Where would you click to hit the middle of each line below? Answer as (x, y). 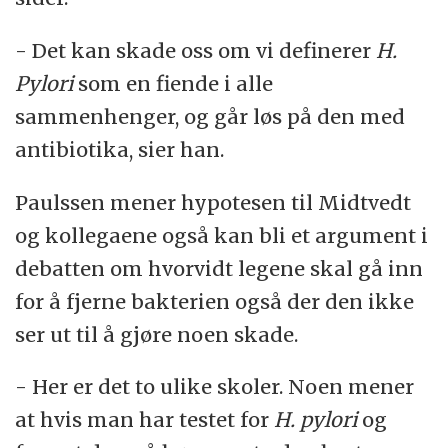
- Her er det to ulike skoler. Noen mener (215, 387)
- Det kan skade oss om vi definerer (196, 50)
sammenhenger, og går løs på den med (210, 116)
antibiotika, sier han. (120, 149)
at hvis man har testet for (145, 420)
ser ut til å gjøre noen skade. (157, 334)
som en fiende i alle (176, 83)
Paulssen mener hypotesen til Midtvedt (213, 202)
